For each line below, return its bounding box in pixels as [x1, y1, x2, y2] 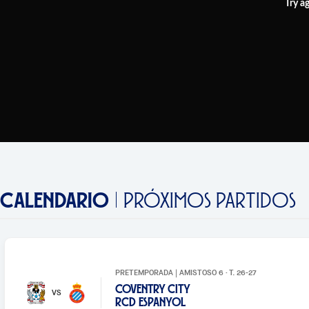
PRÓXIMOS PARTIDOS [123, 192, 296, 208]
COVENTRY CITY [115, 283, 190, 293]
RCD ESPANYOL [115, 297, 186, 306]
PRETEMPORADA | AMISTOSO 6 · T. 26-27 [115, 266, 257, 278]
